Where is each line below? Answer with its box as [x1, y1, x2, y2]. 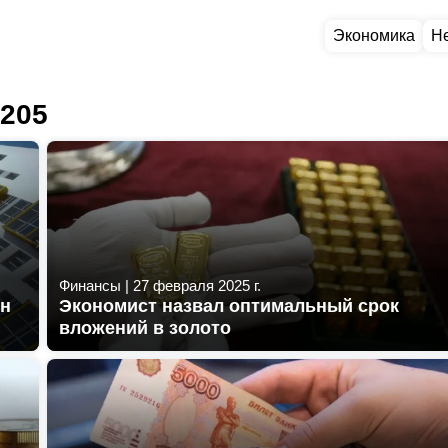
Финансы [59, 276, 121, 294]
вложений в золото [59, 317, 231, 338]
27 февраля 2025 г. [133, 276, 261, 294]
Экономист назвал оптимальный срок [59, 295, 399, 316]
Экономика [333, 27, 415, 44]
